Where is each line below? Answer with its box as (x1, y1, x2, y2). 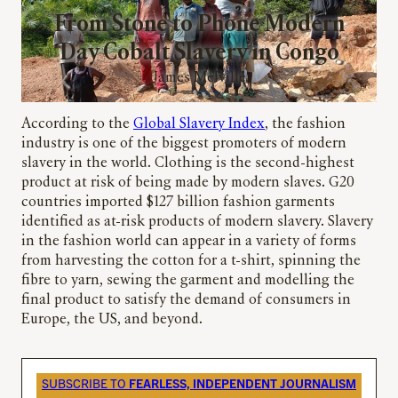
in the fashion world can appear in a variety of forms (21, 235, 356, 250)
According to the (21, 117, 133, 132)
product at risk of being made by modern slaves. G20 (21, 176, 354, 191)
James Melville (152, 71, 246, 86)
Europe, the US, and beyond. (21, 313, 203, 328)
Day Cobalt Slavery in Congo (59, 42, 339, 67)
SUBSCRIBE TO (42, 375, 129, 392)
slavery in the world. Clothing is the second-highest (21, 156, 354, 171)
